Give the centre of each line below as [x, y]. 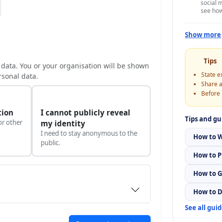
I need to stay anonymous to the [89, 134]
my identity [63, 124]
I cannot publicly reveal [85, 113]
